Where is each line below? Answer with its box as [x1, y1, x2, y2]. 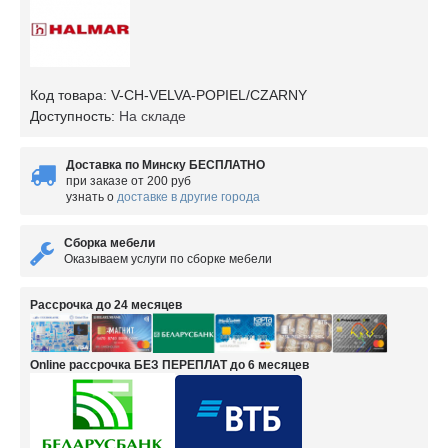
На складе [119, 108, 186, 125]
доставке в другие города [117, 190, 260, 205]
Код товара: [30, 87, 111, 104]
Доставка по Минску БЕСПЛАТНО [66, 158, 265, 173]
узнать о [66, 190, 117, 205]
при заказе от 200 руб [66, 174, 191, 189]
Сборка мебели [64, 236, 155, 251]
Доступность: [30, 108, 119, 125]
